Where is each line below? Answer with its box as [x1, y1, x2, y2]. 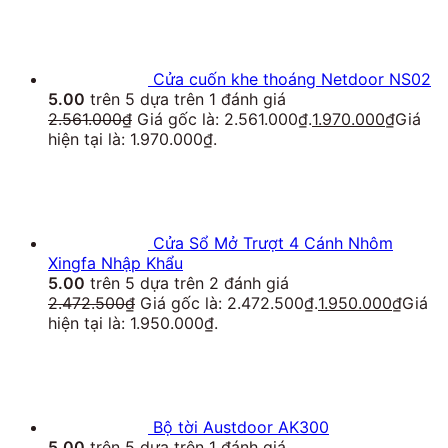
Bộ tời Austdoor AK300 [153, 417, 329, 438]
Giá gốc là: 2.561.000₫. [137, 109, 312, 130]
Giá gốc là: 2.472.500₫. [140, 293, 318, 314]
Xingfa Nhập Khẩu [48, 253, 183, 274]
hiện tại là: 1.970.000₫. [48, 129, 217, 150]
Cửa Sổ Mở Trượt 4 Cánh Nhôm [153, 233, 393, 254]
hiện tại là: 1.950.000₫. [48, 313, 218, 334]
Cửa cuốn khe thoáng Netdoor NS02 [153, 69, 431, 90]
